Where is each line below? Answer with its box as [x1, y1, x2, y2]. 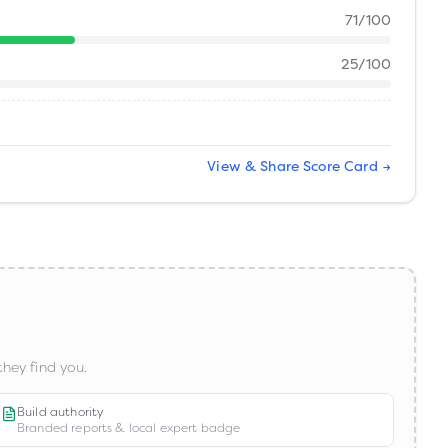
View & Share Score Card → [207, 160, 391, 175]
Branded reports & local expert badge [17, 420, 241, 436]
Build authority [17, 404, 104, 420]
